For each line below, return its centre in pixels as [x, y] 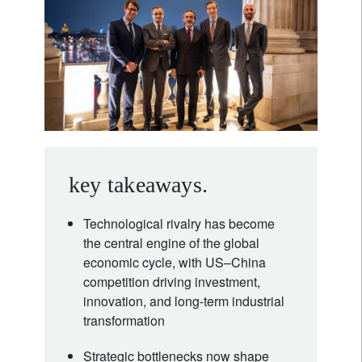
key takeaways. [139, 184]
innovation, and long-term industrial [184, 301]
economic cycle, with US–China [175, 262]
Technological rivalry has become [179, 223]
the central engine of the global [171, 242]
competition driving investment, [172, 281]
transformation [124, 320]
